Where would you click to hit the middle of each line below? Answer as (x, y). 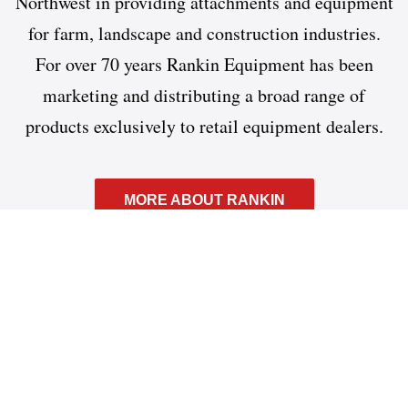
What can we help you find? (204, 322)
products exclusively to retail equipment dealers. (204, 127)
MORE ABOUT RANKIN (204, 200)
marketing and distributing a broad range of (204, 96)
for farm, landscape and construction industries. (204, 34)
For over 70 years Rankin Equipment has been (204, 65)
